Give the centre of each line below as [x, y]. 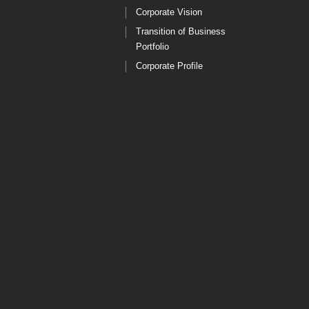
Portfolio [152, 47]
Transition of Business [181, 32]
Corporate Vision [169, 12]
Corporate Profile [169, 66]
